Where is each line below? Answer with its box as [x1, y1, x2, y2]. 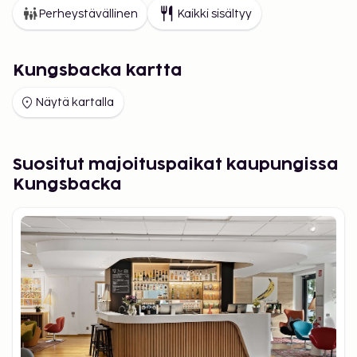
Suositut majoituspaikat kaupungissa [13, 157, 339, 173]
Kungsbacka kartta [13, 63, 182, 79]
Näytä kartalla [35, 96, 114, 109]
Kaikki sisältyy [177, 6, 252, 21]
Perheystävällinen [38, 6, 138, 21]
